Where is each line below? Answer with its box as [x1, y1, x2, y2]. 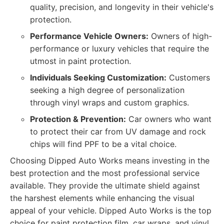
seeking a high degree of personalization [30, 85, 184, 95]
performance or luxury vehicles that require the [30, 43, 209, 53]
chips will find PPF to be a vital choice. [30, 139, 176, 149]
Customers [166, 72, 210, 82]
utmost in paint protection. [30, 56, 131, 66]
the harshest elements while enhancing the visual [10, 193, 194, 203]
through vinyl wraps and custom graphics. [30, 97, 189, 107]
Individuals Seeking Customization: [30, 72, 166, 82]
